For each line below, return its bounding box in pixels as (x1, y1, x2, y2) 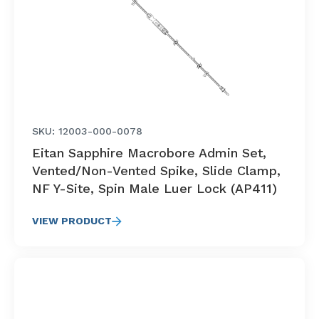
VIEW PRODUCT (32, 215, 112, 226)
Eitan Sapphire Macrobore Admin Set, (32, 145, 266, 160)
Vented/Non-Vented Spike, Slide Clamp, (32, 163, 281, 178)
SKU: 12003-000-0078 (32, 125, 142, 137)
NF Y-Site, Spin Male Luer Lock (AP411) (32, 181, 277, 196)
